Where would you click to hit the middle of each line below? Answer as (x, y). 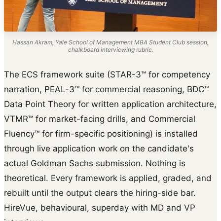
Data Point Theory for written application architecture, (110, 104)
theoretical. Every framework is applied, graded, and (108, 178)
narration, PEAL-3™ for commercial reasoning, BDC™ (107, 89)
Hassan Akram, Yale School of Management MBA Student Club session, (110, 42)
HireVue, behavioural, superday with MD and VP (100, 207)
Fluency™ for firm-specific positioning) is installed (101, 133)
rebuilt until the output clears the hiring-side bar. (100, 193)
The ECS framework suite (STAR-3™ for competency (107, 74)
